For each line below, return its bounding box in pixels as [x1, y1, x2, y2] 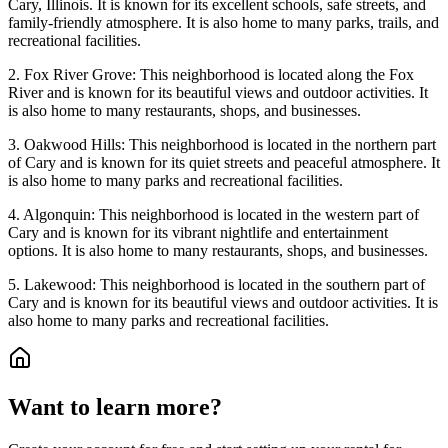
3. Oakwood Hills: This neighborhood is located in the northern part [8, 136, 436, 154]
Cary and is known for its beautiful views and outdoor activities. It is [8, 294, 438, 312]
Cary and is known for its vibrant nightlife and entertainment [8, 224, 388, 242]
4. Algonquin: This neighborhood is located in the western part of [8, 206, 419, 224]
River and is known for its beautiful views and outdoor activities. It [8, 84, 428, 102]
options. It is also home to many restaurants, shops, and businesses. [8, 242, 428, 260]
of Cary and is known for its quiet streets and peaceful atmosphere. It [8, 154, 440, 172]
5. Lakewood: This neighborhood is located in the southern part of [8, 276, 425, 294]
